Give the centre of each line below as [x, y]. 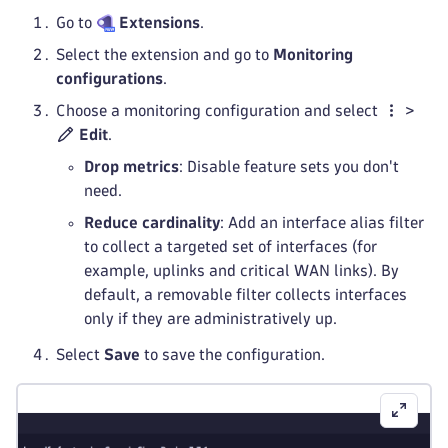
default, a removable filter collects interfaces [245, 294]
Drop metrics [131, 166]
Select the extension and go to [164, 54]
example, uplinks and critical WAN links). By [241, 270]
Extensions [160, 22]
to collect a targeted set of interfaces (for [230, 246]
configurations [109, 78]
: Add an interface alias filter [322, 222]
